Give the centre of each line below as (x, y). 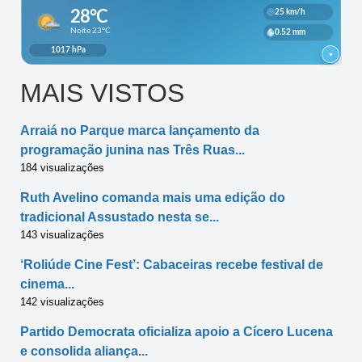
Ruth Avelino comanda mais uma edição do (153, 197)
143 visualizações (62, 234)
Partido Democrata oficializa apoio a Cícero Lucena (177, 331)
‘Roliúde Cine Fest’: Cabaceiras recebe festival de (172, 264)
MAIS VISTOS (102, 93)
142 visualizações (62, 301)
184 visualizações (62, 167)
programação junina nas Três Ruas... (133, 149)
